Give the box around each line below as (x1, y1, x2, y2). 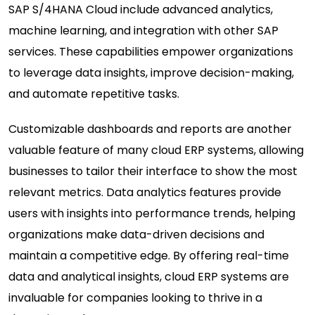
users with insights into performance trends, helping (8, 205, 295, 221)
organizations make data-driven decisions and (8, 226, 264, 243)
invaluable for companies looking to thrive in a (8, 289, 262, 306)
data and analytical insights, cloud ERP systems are (8, 268, 289, 285)
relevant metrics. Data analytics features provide (8, 184, 281, 200)
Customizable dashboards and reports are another (8, 120, 292, 137)
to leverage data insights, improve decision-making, (8, 64, 294, 81)
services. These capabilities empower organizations (8, 43, 293, 60)
